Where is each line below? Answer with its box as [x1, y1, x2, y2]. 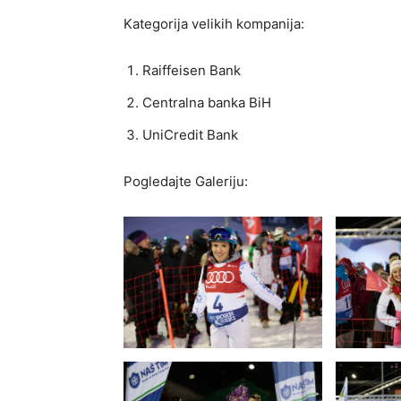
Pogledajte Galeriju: [124, 172, 248, 190]
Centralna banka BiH [142, 93, 271, 111]
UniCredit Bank [142, 125, 238, 143]
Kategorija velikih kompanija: [124, 14, 304, 32]
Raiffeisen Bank [142, 61, 241, 79]
